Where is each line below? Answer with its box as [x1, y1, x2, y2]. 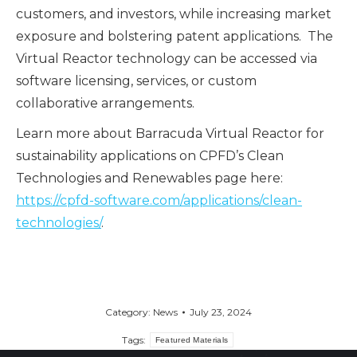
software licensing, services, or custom [16, 73, 257, 89]
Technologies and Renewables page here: [16, 171, 283, 186]
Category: [105, 306, 153, 319]
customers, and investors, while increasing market [16, 6, 331, 22]
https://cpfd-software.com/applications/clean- [16, 193, 302, 209]
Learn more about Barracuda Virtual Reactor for [16, 126, 324, 142]
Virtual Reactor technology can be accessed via [16, 51, 317, 67]
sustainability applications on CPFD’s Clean [16, 148, 284, 164]
